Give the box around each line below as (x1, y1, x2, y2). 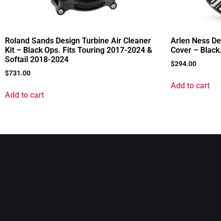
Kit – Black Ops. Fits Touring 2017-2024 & (5, 45, 152, 55)
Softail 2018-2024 (5, 55, 69, 65)
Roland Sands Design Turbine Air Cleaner (5, 36, 151, 46)
